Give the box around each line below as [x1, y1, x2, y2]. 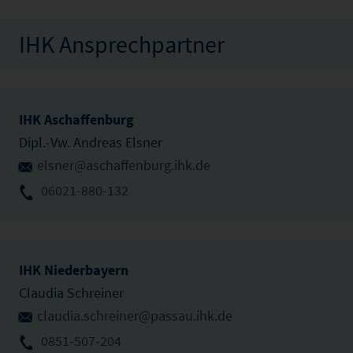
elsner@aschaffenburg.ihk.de [37, 156, 210, 175]
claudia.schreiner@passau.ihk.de [37, 307, 232, 325]
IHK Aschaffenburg [19, 110, 134, 129]
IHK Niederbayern [19, 261, 128, 280]
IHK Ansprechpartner [19, 29, 225, 60]
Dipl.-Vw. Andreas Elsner [19, 133, 162, 152]
